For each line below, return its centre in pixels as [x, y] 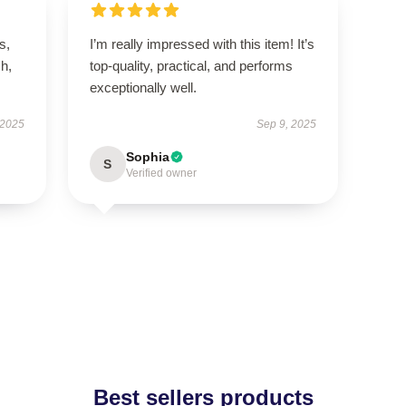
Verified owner [161, 173]
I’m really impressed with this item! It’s [202, 44]
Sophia [147, 157]
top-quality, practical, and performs [191, 66]
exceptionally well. [143, 87]
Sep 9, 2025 [287, 124]
